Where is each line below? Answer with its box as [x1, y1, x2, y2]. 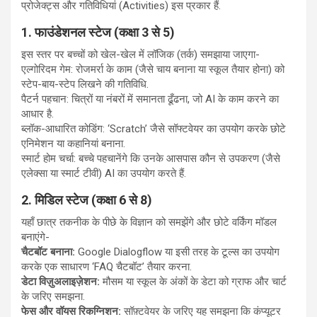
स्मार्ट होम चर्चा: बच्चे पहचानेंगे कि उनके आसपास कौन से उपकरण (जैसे [21, 151, 280, 165]
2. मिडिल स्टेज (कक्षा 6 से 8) [21, 192, 152, 207]
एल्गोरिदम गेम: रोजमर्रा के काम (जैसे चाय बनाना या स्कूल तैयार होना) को [21, 62, 284, 76]
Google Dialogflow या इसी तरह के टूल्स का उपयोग [78, 245, 279, 258]
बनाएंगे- [21, 230, 50, 243]
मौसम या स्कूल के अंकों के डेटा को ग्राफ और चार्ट [103, 275, 287, 288]
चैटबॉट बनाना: [21, 245, 78, 258]
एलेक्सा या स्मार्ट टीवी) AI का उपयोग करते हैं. [21, 166, 186, 180]
